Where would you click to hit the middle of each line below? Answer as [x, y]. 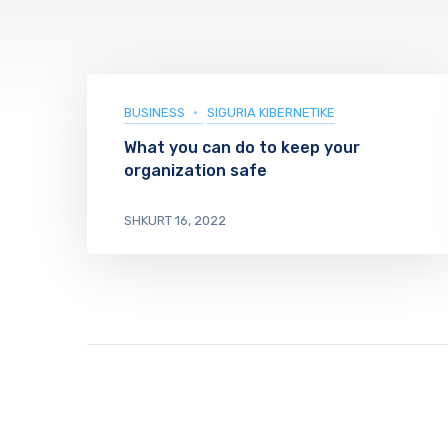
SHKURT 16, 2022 [175, 220]
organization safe [195, 170]
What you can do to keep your [242, 147]
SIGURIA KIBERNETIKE [271, 112]
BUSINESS [154, 112]
